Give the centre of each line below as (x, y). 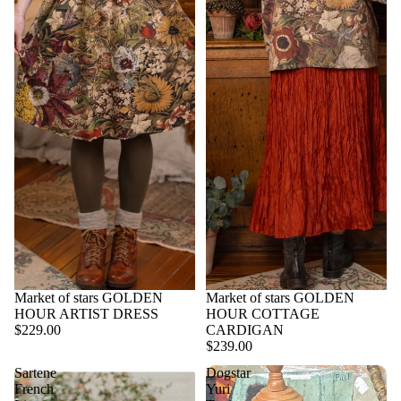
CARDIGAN (245, 329)
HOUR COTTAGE (263, 313)
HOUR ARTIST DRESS (86, 313)
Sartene (35, 372)
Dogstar (228, 372)
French (34, 388)
